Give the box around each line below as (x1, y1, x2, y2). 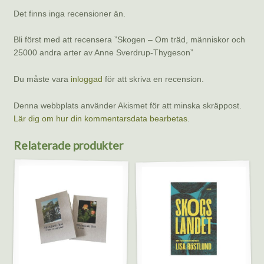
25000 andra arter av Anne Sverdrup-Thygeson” (13, 48, 193, 58)
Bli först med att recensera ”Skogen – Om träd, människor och (13, 35, 245, 45)
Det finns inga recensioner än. (13, 8, 126, 18)
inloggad (70, 74, 103, 84)
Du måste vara (13, 74, 71, 84)
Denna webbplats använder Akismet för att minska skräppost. (13, 100, 242, 110)
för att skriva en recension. (102, 74, 204, 84)
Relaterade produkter (13, 138, 123, 153)
